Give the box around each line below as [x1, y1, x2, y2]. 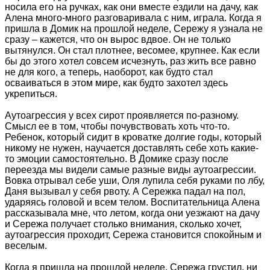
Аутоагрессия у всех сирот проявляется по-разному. [5, 110, 239, 121]
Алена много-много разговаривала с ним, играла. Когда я [5, 13, 262, 24]
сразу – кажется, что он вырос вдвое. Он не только [5, 34, 231, 45]
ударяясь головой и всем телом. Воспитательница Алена [5, 197, 260, 208]
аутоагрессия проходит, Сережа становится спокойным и [5, 230, 262, 240]
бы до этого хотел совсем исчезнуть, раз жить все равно [5, 56, 256, 67]
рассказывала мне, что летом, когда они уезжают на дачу [5, 208, 260, 219]
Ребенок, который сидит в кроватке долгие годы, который [5, 132, 262, 143]
